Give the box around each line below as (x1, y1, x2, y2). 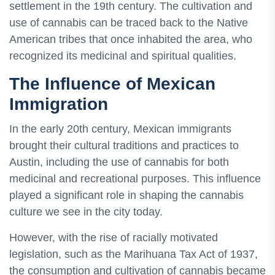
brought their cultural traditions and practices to (9, 139, 239, 152)
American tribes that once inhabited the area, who (9, 33, 252, 46)
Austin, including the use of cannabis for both (9, 156, 229, 169)
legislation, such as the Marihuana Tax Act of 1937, (9, 248, 258, 261)
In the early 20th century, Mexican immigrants (9, 123, 231, 136)
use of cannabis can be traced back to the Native (9, 17, 248, 29)
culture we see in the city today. (9, 206, 163, 219)
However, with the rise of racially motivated (9, 231, 218, 244)
